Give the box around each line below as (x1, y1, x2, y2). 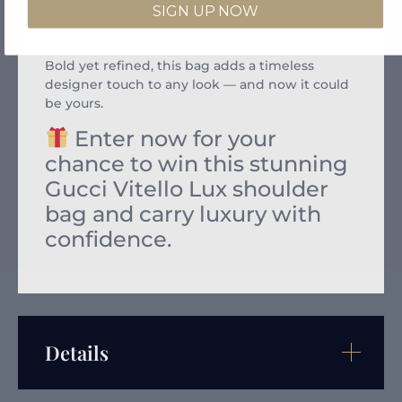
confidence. (45, 225, 171, 252)
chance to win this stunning (45, 150, 348, 177)
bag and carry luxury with (45, 200, 321, 227)
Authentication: (81, 25, 185, 42)
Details (45, 338, 109, 366)
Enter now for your (69, 125, 277, 152)
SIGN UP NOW (152, 2, 258, 20)
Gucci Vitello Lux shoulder (45, 175, 328, 202)
